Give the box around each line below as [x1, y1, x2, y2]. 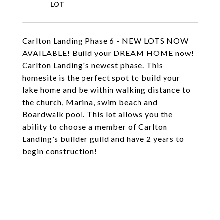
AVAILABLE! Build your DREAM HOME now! [22, 48, 194, 57]
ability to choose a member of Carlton [22, 122, 167, 131]
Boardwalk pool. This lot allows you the [22, 110, 173, 119]
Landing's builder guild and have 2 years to [22, 134, 184, 143]
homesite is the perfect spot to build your [22, 73, 180, 82]
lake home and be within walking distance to [22, 85, 191, 94]
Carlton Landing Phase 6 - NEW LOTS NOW [22, 36, 189, 45]
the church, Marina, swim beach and [22, 97, 158, 107]
